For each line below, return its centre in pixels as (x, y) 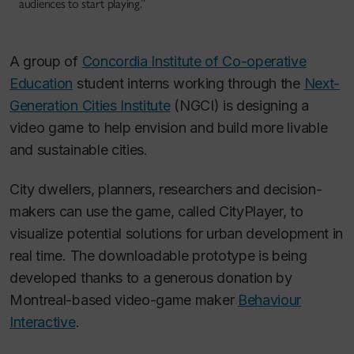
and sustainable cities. (79, 149)
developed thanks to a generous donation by (151, 278)
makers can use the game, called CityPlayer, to (156, 212)
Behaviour (269, 300)
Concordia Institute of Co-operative (194, 61)
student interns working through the (188, 83)
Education (41, 83)
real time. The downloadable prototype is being (158, 256)
